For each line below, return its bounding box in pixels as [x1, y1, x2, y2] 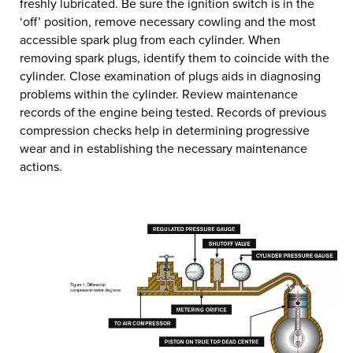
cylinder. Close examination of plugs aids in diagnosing [20, 66, 321, 85]
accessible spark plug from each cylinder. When [20, 30, 281, 49]
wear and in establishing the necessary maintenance [20, 139, 307, 158]
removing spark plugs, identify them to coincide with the [20, 48, 329, 67]
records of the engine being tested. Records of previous [20, 102, 326, 121]
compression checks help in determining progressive [20, 121, 310, 139]
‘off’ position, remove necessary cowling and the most [20, 12, 316, 31]
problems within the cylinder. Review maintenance [20, 84, 298, 103]
